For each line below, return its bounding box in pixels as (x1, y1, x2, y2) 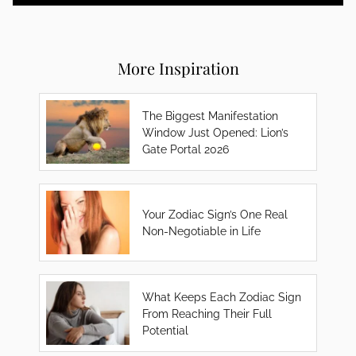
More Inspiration (117, 57, 239, 79)
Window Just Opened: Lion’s (142, 125, 289, 139)
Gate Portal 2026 (142, 141, 230, 156)
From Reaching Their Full (142, 306, 273, 320)
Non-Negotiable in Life (142, 224, 261, 238)
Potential (142, 323, 189, 337)
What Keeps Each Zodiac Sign (142, 289, 302, 304)
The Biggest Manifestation (142, 108, 279, 122)
